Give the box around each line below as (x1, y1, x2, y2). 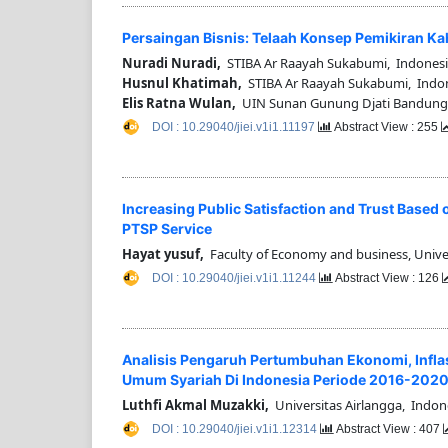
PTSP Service (122, 220, 212, 238)
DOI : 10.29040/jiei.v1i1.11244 (152, 271, 319, 286)
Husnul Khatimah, (122, 73, 242, 92)
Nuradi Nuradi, (122, 53, 221, 72)
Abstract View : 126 (333, 271, 442, 286)
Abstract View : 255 (332, 119, 441, 134)
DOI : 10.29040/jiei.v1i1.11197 (152, 119, 318, 134)
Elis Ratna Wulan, (122, 93, 236, 112)
